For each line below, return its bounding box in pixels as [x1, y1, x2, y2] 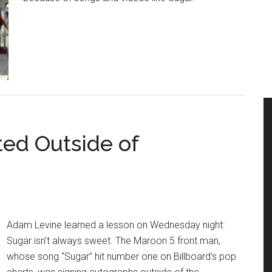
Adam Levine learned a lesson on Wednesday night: [7, 219, 225, 231]
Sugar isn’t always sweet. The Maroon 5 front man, [7, 235, 220, 246]
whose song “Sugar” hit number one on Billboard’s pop [7, 251, 236, 262]
